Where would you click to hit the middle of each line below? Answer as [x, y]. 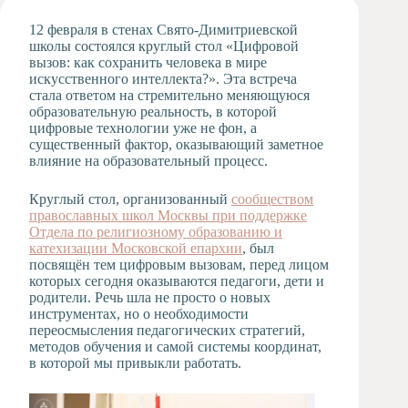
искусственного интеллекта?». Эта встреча [163, 79]
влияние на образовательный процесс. [148, 161]
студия [107, 37]
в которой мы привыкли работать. [135, 363]
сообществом [272, 199]
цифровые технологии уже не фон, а [143, 128]
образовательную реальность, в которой [153, 112]
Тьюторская [123, 146]
